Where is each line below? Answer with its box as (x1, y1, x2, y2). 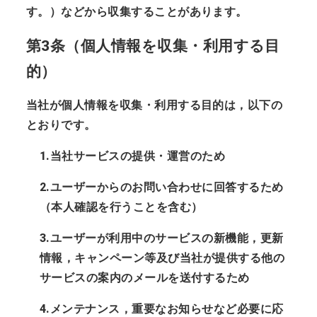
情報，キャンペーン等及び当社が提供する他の (39, 250, 285, 265)
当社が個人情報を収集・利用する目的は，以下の (25, 98, 283, 112)
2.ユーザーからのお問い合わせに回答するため (39, 180, 284, 194)
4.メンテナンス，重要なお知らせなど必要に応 (39, 301, 284, 316)
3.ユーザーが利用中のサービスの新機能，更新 (39, 231, 284, 245)
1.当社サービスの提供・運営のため (39, 149, 226, 163)
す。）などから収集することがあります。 (25, 4, 248, 18)
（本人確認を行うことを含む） (39, 200, 203, 214)
